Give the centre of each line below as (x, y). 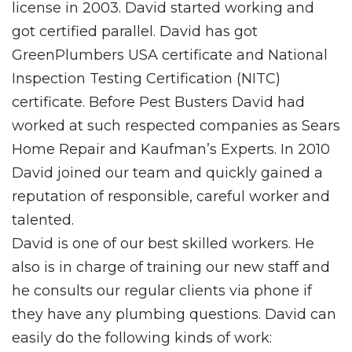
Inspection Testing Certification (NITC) (146, 79)
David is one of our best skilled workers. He (163, 244)
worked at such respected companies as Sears (176, 126)
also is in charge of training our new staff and (171, 267)
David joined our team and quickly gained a (167, 173)
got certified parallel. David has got (135, 31)
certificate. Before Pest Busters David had (158, 102)
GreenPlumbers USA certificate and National (170, 55)
